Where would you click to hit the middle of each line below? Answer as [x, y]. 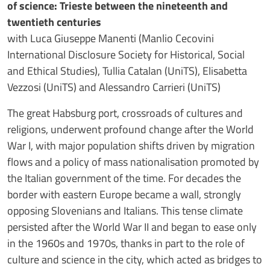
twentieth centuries [54, 22]
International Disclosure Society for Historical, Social [126, 54]
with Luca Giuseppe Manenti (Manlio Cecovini [111, 38]
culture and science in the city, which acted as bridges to [135, 259]
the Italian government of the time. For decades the [124, 178]
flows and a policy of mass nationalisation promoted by [133, 162]
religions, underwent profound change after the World [130, 129]
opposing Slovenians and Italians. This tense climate [125, 210]
